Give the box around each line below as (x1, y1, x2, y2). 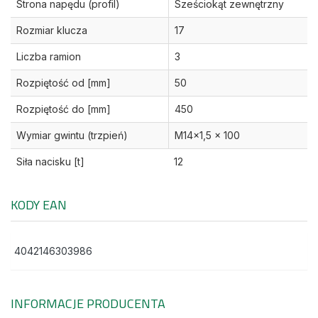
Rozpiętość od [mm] (16, 77, 111, 89)
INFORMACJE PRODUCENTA (11, 294, 165, 314)
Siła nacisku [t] (16, 155, 84, 168)
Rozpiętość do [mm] (16, 103, 111, 116)
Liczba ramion (16, 50, 81, 63)
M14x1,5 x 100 (175, 129, 240, 142)
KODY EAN (11, 195, 67, 215)
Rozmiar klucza (16, 24, 87, 37)
